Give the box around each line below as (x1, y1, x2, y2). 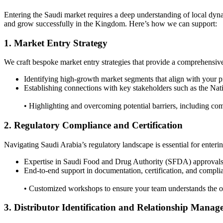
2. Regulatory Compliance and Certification (4, 120, 183, 131)
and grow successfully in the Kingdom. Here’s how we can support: (4, 19, 217, 28)
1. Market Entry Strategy (4, 37, 108, 48)
